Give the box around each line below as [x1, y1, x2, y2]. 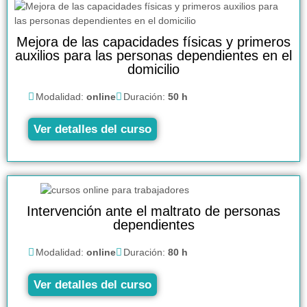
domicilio [127, 61, 180, 77]
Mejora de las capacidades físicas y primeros [16, 34, 291, 49]
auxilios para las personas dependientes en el [15, 47, 292, 63]
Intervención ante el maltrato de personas [27, 203, 280, 219]
